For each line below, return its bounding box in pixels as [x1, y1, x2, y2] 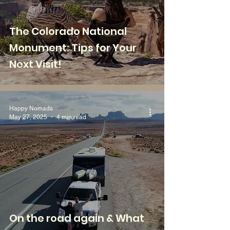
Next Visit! [9, 57, 62, 71]
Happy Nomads [9, 105, 53, 112]
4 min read [56, 113, 86, 121]
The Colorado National [9, 24, 127, 39]
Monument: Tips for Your [9, 41, 137, 55]
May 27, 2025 [9, 113, 47, 121]
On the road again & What [9, 211, 144, 225]
